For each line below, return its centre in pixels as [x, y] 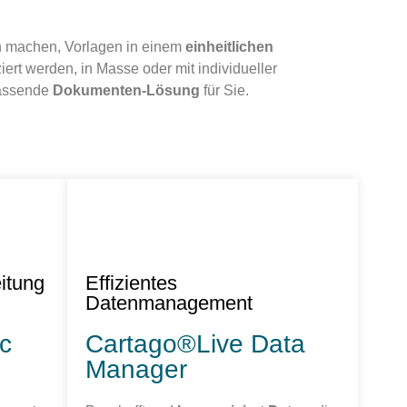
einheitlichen [229, 47]
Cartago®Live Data [195, 343]
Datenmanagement [169, 303]
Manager [136, 369]
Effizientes [131, 283]
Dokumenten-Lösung [126, 91]
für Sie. [224, 91]
